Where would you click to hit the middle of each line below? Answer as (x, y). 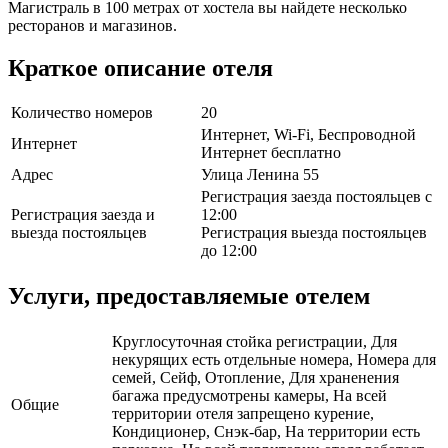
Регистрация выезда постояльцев (314, 233)
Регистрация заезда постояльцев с (316, 197)
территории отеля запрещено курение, (243, 414)
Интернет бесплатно (271, 153)
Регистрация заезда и (83, 215)
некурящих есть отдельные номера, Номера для (274, 360)
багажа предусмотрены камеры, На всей (249, 396)
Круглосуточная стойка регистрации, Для (254, 342)
